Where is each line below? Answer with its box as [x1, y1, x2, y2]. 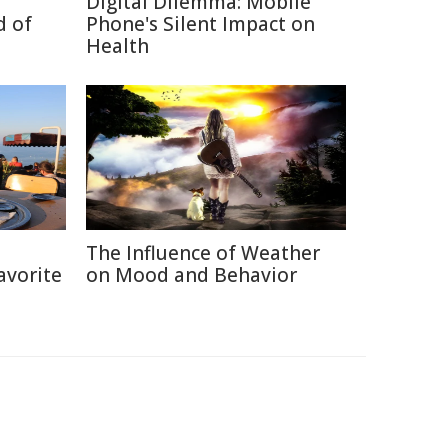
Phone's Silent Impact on [86, 11, 315, 37]
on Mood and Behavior [86, 262, 297, 288]
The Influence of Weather [86, 240, 320, 266]
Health [86, 33, 149, 59]
